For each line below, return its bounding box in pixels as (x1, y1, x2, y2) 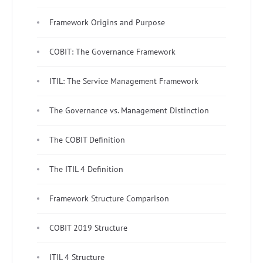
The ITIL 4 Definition (49, 163, 123, 174)
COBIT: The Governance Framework (49, 46, 176, 57)
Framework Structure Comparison (49, 193, 169, 204)
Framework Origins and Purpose (49, 16, 165, 28)
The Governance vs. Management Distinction (49, 104, 209, 116)
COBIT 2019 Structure (49, 222, 127, 233)
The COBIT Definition (49, 134, 125, 145)
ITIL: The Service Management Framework (49, 75, 198, 86)
